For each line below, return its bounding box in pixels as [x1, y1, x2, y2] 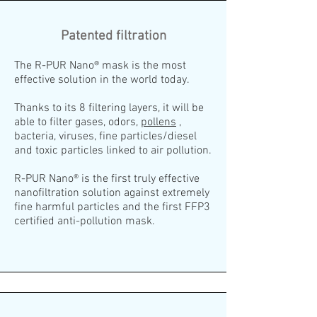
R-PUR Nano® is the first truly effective [14, 172, 200, 187]
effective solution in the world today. [14, 73, 190, 88]
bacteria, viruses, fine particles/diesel [14, 129, 197, 144]
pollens [141, 115, 176, 130]
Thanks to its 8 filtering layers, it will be [14, 101, 204, 116]
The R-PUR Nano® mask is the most [14, 59, 186, 74]
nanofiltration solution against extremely [14, 186, 209, 201]
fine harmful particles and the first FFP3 [14, 200, 210, 215]
